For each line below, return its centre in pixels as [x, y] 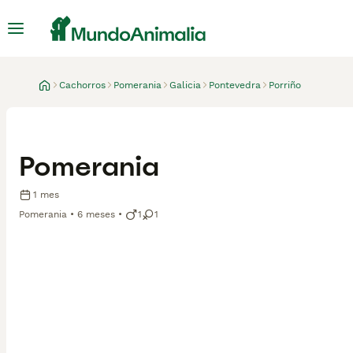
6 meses [96, 214]
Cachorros [82, 85]
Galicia [185, 85]
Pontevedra [235, 85]
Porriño [285, 85]
